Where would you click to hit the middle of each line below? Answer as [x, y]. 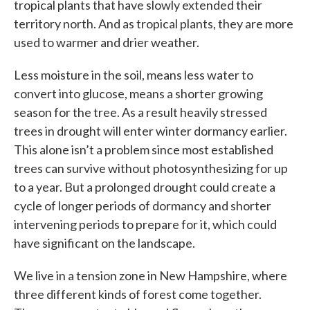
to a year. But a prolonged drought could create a [145, 187]
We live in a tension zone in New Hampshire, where [151, 276]
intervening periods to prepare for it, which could [145, 225]
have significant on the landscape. [104, 243]
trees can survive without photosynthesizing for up [151, 168]
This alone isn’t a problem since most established [144, 150]
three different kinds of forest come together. [138, 294]
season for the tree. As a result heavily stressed [140, 112]
